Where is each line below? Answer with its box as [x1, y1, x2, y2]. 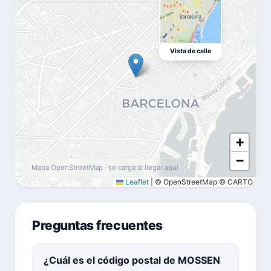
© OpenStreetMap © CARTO [153, 177, 253, 186]
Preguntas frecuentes [32, 217, 163, 233]
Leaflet [123, 177, 149, 186]
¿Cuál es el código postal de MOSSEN [44, 253, 220, 266]
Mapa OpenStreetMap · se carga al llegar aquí [31, 163, 178, 172]
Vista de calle [170, 47, 211, 55]
